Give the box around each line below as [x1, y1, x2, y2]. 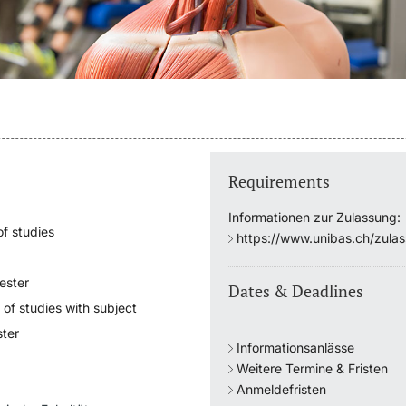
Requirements [227, 170, 330, 193]
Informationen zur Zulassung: [227, 209, 401, 226]
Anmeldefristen [236, 382, 326, 398]
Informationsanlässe [236, 340, 354, 356]
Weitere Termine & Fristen [236, 361, 388, 377]
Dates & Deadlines [227, 280, 363, 303]
